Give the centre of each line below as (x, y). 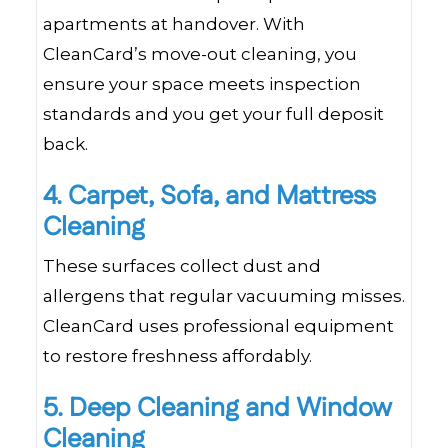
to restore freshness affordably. (177, 356)
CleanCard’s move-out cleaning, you (200, 54)
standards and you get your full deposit (213, 114)
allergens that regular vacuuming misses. (224, 296)
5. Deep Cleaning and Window (217, 408)
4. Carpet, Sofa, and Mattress (209, 196)
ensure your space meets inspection (202, 84)
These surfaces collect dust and (182, 266)
